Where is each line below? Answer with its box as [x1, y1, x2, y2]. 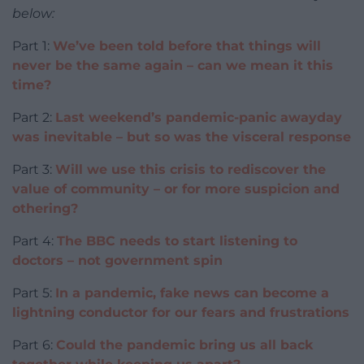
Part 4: [12, 233, 57, 249]
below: [12, 6, 54, 22]
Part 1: [12, 38, 53, 54]
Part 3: [12, 162, 55, 178]
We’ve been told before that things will [53, 38, 321, 54]
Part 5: [12, 285, 55, 301]
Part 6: [12, 337, 56, 353]
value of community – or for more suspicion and [12, 181, 340, 197]
